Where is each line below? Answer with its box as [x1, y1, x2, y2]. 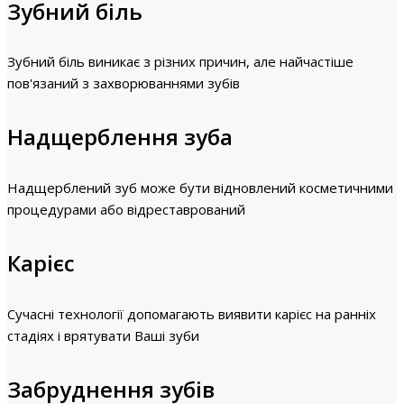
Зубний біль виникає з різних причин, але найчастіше [7, 52, 353, 71]
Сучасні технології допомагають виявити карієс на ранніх [7, 305, 376, 324]
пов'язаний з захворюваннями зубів [7, 74, 240, 93]
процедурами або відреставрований [7, 200, 245, 219]
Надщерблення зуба [7, 122, 233, 152]
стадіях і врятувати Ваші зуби [7, 326, 199, 345]
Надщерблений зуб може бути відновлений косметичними [7, 179, 393, 197]
